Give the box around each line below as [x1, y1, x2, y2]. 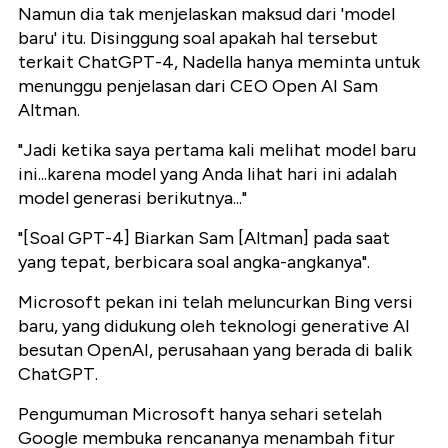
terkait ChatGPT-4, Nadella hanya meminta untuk [18, 51, 420, 74]
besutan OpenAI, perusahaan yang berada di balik [18, 339, 412, 362]
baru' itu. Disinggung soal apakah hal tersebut [18, 27, 378, 50]
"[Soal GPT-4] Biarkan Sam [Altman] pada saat [18, 227, 390, 250]
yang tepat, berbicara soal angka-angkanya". [18, 251, 370, 274]
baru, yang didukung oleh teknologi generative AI [18, 315, 410, 338]
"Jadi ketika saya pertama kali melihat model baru [18, 139, 416, 162]
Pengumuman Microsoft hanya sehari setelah [18, 403, 382, 426]
